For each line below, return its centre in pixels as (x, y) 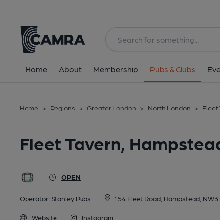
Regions (63, 108)
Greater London (111, 108)
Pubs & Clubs (173, 69)
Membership (116, 69)
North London (169, 108)
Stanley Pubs (71, 198)
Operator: (35, 198)
